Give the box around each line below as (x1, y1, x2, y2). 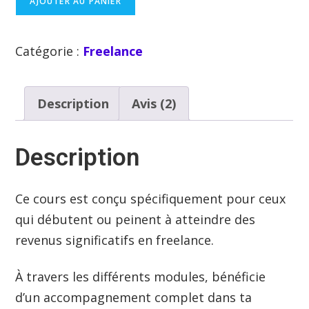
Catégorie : (15, 42, 83, 59)
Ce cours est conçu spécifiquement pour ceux (15, 190, 286, 208)
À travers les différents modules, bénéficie (15, 268, 266, 286)
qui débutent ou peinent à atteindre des (15, 211, 256, 228)
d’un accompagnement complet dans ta (15, 289, 252, 306)
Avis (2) (132, 94, 177, 112)
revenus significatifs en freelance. (15, 232, 218, 249)
